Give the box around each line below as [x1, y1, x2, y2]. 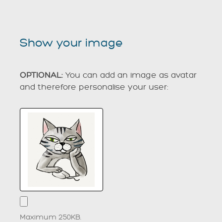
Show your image [20, 37, 123, 49]
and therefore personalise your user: [20, 83, 168, 92]
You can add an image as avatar [63, 71, 197, 80]
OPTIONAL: [20, 71, 63, 80]
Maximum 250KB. [20, 213, 81, 221]
